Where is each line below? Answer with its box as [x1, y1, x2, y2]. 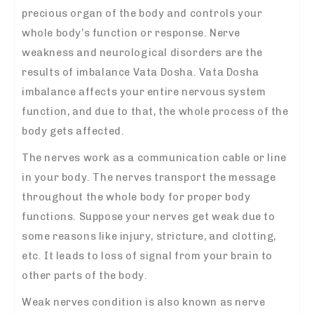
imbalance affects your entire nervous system [22, 85, 266, 98]
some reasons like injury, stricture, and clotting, [22, 229, 277, 243]
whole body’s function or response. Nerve [22, 26, 241, 39]
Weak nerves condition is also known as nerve [22, 295, 266, 308]
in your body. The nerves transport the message [22, 170, 276, 184]
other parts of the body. [22, 268, 148, 282]
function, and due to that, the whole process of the [22, 104, 289, 118]
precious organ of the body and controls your [22, 6, 263, 20]
